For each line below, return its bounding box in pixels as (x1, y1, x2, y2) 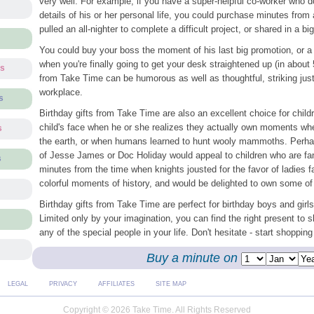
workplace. (39, 87, 83, 97)
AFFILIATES (97, 280, 135, 287)
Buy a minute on (146, 251, 241, 265)
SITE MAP (155, 280, 186, 287)
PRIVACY (48, 280, 77, 287)
